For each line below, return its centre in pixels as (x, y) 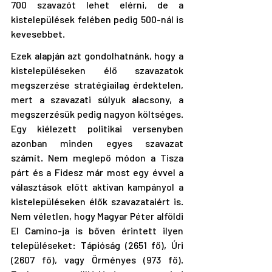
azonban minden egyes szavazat (97, 143)
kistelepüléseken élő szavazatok (97, 70)
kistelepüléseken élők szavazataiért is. (97, 201)
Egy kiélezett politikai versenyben (97, 128)
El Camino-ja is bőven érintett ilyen (97, 230)
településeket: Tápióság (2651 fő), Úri (97, 245)
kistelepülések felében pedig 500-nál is (97, 19)
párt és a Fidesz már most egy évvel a (97, 172)
